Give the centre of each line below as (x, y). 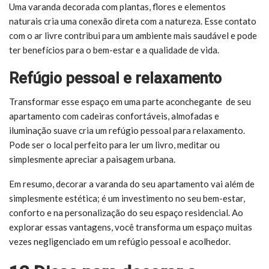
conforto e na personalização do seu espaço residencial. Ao (126, 212)
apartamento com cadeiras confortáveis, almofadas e (114, 116)
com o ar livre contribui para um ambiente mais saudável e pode (133, 35)
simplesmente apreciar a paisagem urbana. (92, 159)
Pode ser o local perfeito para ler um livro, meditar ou (114, 144)
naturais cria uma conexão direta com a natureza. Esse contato (133, 21)
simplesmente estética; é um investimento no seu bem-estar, (127, 198)
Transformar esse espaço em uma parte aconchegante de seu (130, 101)
